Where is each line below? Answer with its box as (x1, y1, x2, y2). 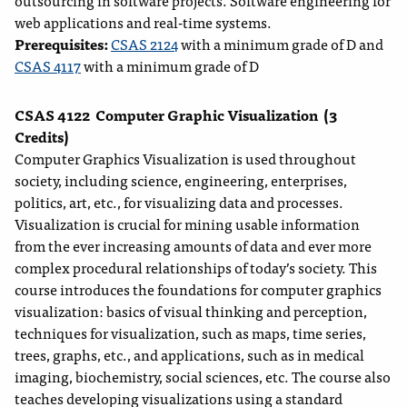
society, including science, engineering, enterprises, (15, 168, 347, 193)
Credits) (15, 124, 69, 149)
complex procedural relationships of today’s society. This (15, 255, 377, 280)
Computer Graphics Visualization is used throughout (15, 146, 356, 171)
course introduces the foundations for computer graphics (15, 277, 382, 302)
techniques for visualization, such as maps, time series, (15, 321, 366, 345)
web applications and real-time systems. (15, 10, 272, 35)
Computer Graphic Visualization (95, 103, 318, 127)
